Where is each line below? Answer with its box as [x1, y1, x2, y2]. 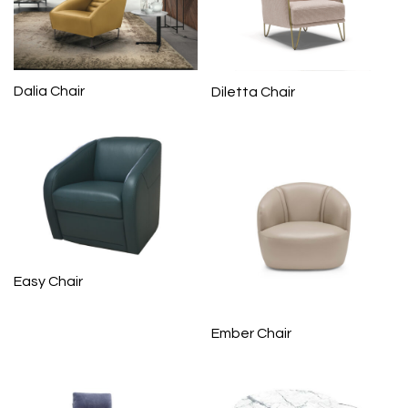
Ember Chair [210, 326, 291, 342]
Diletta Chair [210, 84, 295, 99]
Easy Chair [14, 273, 83, 289]
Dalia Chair [14, 84, 85, 99]
